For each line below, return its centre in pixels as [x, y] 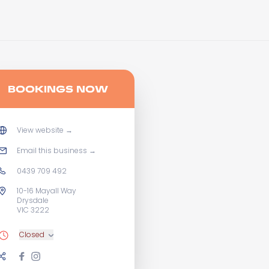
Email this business [52, 150]
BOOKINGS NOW [58, 89]
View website [40, 130]
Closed [32, 234]
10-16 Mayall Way [47, 191]
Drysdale [33, 200]
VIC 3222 [33, 210]
